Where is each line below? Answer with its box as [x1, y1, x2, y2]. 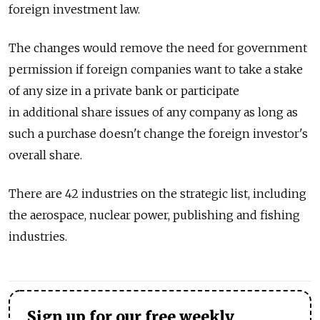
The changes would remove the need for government [9, 41, 307, 55]
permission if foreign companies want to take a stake [9, 62, 303, 76]
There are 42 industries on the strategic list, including [9, 186, 306, 201]
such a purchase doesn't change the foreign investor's [9, 126, 308, 141]
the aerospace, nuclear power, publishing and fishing [9, 208, 300, 222]
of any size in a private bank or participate [9, 84, 239, 98]
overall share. [9, 148, 82, 162]
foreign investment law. [9, 2, 140, 16]
